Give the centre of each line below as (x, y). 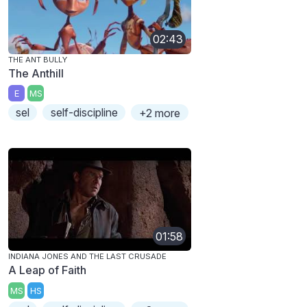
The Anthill (36, 73)
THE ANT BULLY (38, 59)
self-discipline (84, 113)
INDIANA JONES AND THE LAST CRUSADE (87, 257)
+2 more (159, 113)
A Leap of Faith (47, 270)
